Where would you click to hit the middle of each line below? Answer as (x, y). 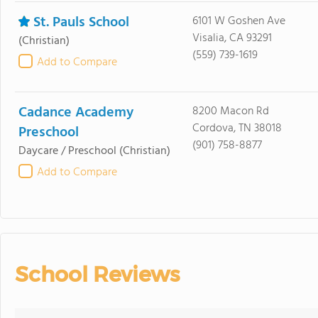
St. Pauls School (81, 23)
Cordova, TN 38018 (237, 128)
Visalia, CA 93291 (232, 38)
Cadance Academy (76, 113)
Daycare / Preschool (67, 151)
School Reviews (97, 274)
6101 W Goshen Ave (238, 21)
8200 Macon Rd (230, 111)
